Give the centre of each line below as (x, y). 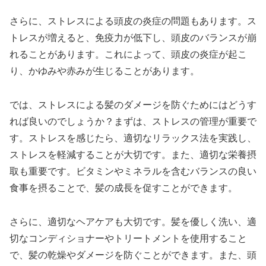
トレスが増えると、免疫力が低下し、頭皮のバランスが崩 (133, 38)
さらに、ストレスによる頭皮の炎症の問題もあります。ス (133, 21)
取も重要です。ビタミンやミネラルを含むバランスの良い (133, 171)
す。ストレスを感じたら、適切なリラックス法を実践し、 (133, 138)
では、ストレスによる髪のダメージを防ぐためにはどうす (133, 104)
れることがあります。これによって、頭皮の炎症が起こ (128, 55)
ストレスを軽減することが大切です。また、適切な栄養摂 (133, 154)
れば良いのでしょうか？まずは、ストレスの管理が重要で (133, 121)
